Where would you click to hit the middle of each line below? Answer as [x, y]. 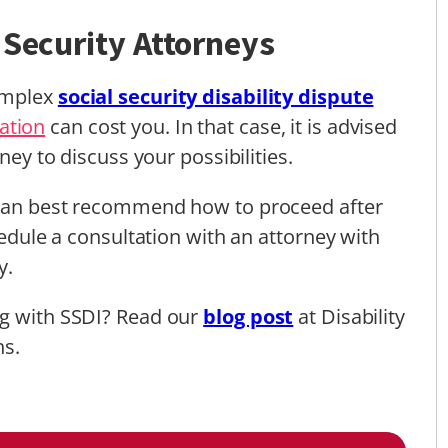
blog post [248, 316]
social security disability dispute [215, 96]
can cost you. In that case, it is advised [221, 126]
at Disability [351, 316]
